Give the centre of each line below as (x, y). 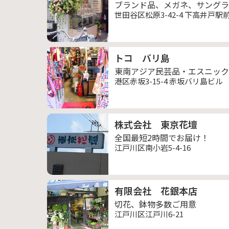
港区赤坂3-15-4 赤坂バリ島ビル (169, 81)
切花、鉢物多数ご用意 (155, 204)
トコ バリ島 (142, 58)
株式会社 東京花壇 (156, 124)
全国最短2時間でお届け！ (162, 138)
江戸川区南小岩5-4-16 (153, 147)
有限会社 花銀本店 (156, 191)
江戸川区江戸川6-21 (149, 214)
